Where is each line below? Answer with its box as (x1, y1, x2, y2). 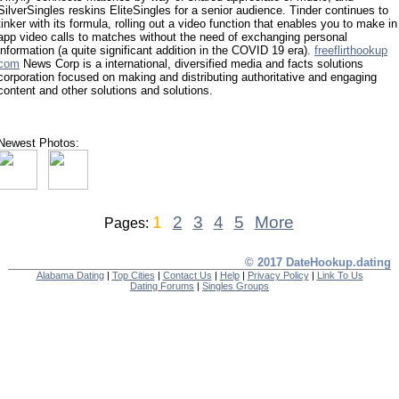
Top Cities (111, 270, 155, 281)
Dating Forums (130, 281, 194, 291)
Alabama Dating (36, 270, 104, 281)
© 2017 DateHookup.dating (245, 256, 391, 269)
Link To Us (316, 270, 363, 281)
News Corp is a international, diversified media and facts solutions (20, 57, 363, 71)
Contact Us (162, 270, 212, 281)
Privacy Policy (247, 270, 309, 281)
